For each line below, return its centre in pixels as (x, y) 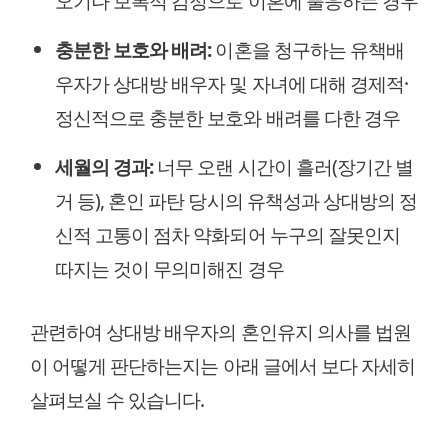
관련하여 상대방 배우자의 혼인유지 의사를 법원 (220, 331)
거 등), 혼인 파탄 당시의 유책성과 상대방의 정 (236, 200)
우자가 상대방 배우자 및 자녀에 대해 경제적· (231, 83)
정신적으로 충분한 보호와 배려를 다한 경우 (227, 117)
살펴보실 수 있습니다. (117, 399)
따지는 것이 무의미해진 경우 (169, 268)
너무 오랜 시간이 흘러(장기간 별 (283, 166)
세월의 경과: (104, 166)
